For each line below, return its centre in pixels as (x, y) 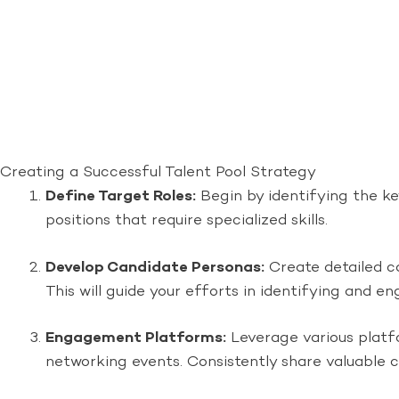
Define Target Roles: (121, 197)
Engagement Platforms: (136, 338)
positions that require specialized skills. (187, 221)
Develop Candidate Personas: (155, 267)
